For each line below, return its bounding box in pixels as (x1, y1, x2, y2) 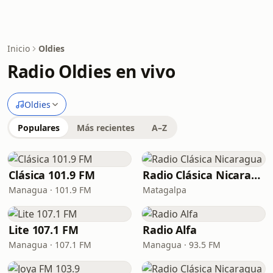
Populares (18, 122, 60, 133)
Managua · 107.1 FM (9, 239, 91, 250)
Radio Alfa (143, 222, 197, 237)
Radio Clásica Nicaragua (251, 168, 261, 182)
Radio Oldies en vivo (7, 60, 175, 83)
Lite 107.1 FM (9, 222, 79, 237)
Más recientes (77, 122, 135, 133)
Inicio (7, 43, 30, 54)
